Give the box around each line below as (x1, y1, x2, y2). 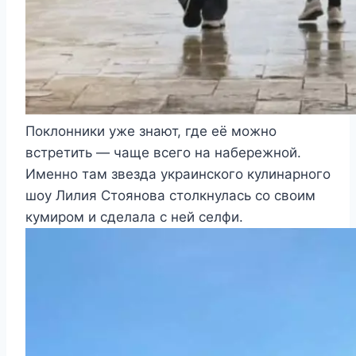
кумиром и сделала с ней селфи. (25, 209, 243, 226)
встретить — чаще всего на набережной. (25, 145, 301, 161)
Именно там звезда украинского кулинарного (25, 166, 331, 183)
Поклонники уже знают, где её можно (25, 123, 277, 140)
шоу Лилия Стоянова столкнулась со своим (25, 188, 315, 204)
